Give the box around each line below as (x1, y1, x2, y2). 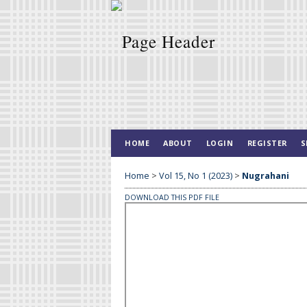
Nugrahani (242, 169, 289, 182)
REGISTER (247, 138, 287, 148)
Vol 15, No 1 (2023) (159, 169, 232, 182)
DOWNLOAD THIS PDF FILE (125, 192, 219, 202)
